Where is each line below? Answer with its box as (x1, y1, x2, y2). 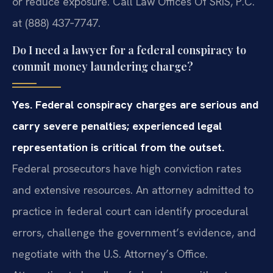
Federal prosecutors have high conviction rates (12, 161, 241, 176)
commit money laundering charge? (12, 59, 193, 74)
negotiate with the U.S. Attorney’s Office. (12, 247, 208, 261)
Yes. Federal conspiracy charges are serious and (12, 97, 258, 112)
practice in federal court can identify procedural (12, 204, 249, 219)
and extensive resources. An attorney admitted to (12, 183, 253, 197)
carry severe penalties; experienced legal (12, 119, 222, 133)
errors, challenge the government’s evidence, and (12, 225, 256, 240)
